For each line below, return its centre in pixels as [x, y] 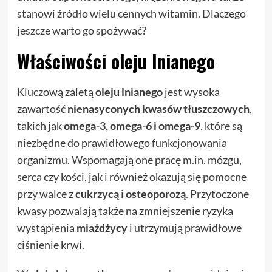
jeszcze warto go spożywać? [81, 30]
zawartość [42, 109]
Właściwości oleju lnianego [116, 61]
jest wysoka [191, 92]
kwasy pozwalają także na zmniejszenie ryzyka [125, 211]
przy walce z [46, 194]
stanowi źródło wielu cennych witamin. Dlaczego [131, 13]
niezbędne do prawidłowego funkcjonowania [122, 143]
